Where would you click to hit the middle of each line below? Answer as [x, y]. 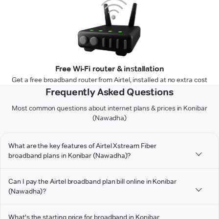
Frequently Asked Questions [109, 92]
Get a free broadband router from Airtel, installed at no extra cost [109, 80]
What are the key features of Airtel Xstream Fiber [82, 146]
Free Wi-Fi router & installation [109, 69]
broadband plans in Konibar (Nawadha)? [70, 156]
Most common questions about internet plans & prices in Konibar [109, 108]
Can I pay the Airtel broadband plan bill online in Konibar [92, 182]
